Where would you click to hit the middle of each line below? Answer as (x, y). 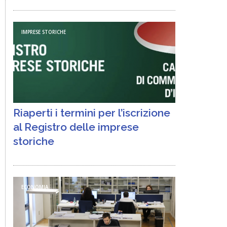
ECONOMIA (35, 187)
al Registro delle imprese (76, 127)
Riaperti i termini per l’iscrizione (92, 113)
